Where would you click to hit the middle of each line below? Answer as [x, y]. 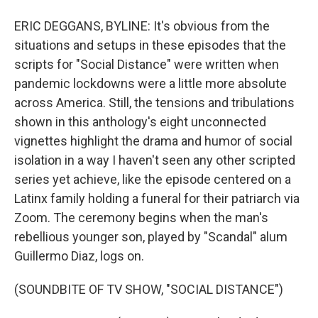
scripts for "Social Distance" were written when [147, 64]
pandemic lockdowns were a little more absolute [150, 83]
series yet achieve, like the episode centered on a [153, 179]
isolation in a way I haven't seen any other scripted [155, 160]
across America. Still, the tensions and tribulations [154, 102]
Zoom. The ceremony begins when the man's [141, 217]
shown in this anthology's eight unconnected [140, 121]
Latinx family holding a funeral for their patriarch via [157, 198]
